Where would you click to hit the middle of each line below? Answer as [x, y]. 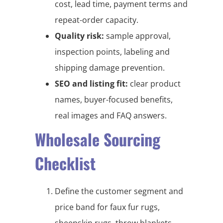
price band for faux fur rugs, [107, 207]
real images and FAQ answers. [111, 115]
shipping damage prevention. [110, 67]
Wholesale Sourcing [98, 139]
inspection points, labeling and [112, 52]
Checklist [65, 163]
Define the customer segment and [119, 191]
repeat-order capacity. [97, 20]
